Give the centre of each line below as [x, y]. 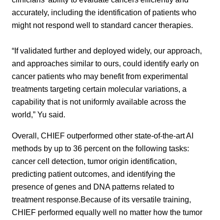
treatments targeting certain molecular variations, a [99, 89]
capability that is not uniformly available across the [99, 102]
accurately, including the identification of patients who [104, 13]
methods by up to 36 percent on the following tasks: [100, 148]
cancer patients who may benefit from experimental [100, 76]
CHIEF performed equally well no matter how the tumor [107, 212]
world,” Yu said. [39, 115]
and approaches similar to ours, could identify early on [105, 64]
